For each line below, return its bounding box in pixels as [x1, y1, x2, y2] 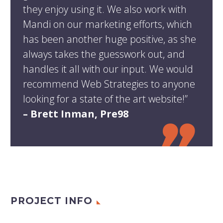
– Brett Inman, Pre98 [23, 107, 128, 120]
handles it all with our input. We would [23, 62, 193, 76]
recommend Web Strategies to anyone [23, 77, 195, 91]
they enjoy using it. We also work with [23, 2, 187, 16]
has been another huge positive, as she [23, 32, 196, 46]
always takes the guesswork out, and [23, 47, 185, 61]
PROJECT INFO [10, 195, 93, 207]
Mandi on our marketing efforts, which [23, 17, 192, 31]
